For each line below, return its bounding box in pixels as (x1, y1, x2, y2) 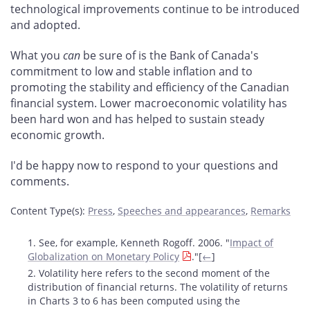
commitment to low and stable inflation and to (10, 64, 253, 80)
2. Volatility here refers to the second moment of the (28, 266, 271, 280)
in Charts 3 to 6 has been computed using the (28, 293, 241, 307)
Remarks (250, 203, 291, 217)
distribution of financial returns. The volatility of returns (28, 280, 289, 293)
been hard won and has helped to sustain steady (10, 111, 264, 127)
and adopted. (10, 17, 80, 33)
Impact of (230, 235, 274, 249)
